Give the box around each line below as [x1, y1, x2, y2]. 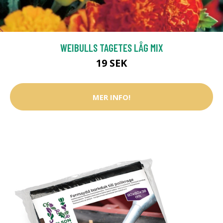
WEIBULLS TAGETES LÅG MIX [60, 41, 163, 54]
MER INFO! [93, 92, 130, 102]
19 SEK [96, 56, 127, 70]
